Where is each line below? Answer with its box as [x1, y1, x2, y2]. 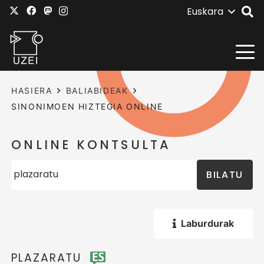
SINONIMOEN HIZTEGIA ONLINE [11, 101, 163, 111]
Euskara [186, 5, 223, 18]
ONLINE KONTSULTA [11, 136, 171, 154]
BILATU [206, 167, 243, 181]
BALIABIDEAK [65, 85, 128, 95]
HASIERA [11, 85, 52, 95]
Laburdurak [180, 217, 234, 229]
